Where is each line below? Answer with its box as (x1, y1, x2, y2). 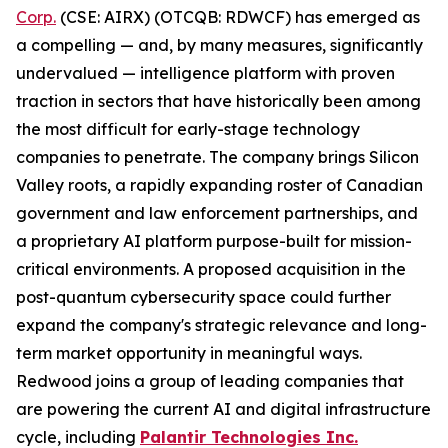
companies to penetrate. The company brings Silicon (16, 147, 419, 167)
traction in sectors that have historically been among (16, 91, 421, 111)
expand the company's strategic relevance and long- (16, 315, 427, 335)
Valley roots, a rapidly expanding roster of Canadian (16, 175, 423, 195)
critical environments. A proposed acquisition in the (16, 259, 406, 279)
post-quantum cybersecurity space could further (16, 287, 391, 307)
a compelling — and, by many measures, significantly (16, 35, 423, 55)
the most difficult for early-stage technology (16, 119, 360, 139)
